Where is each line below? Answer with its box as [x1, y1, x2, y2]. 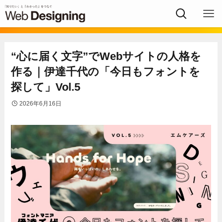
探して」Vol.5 [11, 81, 81, 94]
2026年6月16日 [19, 100, 62, 108]
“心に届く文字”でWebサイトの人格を [11, 50, 202, 63]
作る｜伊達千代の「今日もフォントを [11, 65, 201, 78]
